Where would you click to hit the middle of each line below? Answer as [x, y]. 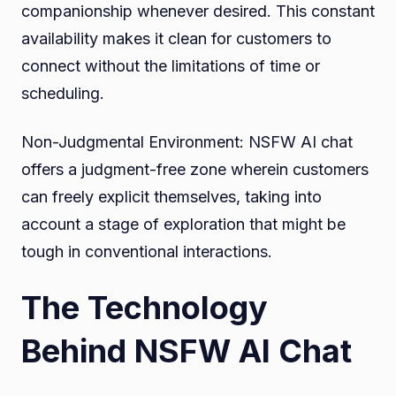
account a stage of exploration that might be [183, 224]
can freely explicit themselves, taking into [171, 196]
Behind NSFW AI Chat [187, 350]
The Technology [145, 307]
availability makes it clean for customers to [176, 38]
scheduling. [63, 93]
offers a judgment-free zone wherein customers [195, 169]
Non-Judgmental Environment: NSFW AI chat [187, 141]
